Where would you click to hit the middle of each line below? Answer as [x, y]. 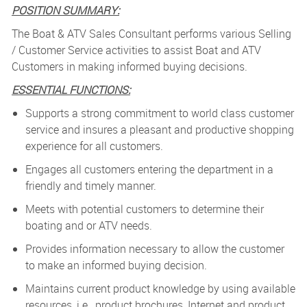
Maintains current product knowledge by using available [160, 289]
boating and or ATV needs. [90, 226]
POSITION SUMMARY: [65, 11]
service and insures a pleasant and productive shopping [159, 130]
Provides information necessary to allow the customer [155, 249]
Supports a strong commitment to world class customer [159, 113]
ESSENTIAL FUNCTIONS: [71, 90]
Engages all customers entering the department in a [149, 170]
